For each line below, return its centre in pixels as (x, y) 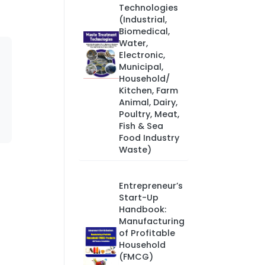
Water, (133, 43)
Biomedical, (144, 31)
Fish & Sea (141, 126)
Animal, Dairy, (148, 102)
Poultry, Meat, (149, 114)
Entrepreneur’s (151, 186)
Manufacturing (151, 221)
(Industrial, (143, 20)
